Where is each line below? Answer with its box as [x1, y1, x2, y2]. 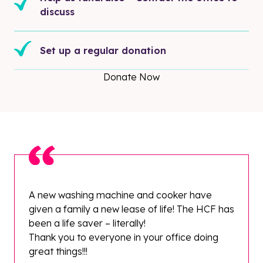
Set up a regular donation [40, 44, 166, 56]
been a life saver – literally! [29, 217, 146, 229]
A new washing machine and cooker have [29, 188, 212, 201]
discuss [40, 5, 75, 18]
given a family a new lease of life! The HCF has [29, 203, 234, 215]
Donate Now [103, 70, 160, 83]
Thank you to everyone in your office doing [29, 231, 218, 243]
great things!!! [29, 245, 87, 257]
